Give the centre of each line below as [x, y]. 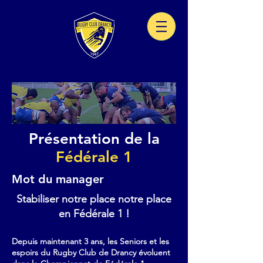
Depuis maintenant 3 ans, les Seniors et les [90, 241]
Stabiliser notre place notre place [94, 199]
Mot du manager [58, 179]
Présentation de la [94, 139]
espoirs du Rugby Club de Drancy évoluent [91, 252]
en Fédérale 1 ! [94, 214]
